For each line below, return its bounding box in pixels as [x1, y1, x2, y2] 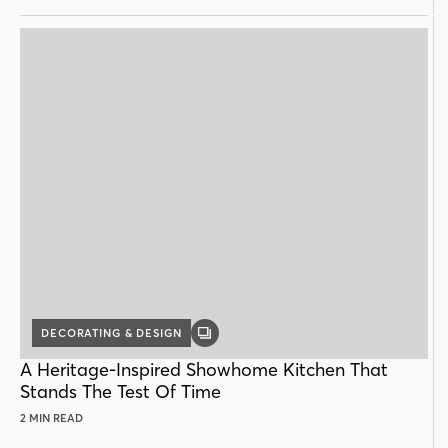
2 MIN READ [20, 410, 83, 425]
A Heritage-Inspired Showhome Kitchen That [20, 357, 388, 381]
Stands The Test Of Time [20, 379, 221, 403]
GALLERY [203, 331, 259, 346]
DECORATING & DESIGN [41, 325, 182, 340]
